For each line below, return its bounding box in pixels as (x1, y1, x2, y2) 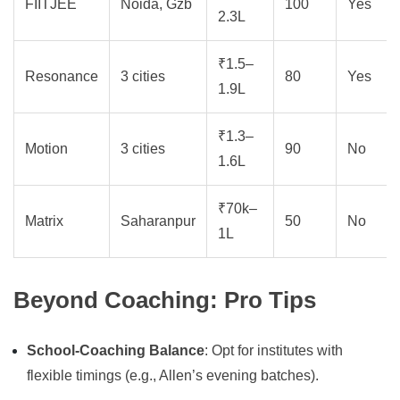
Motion (25, 141, 68, 157)
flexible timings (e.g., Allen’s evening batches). (27, 368, 319, 384)
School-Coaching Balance (27, 343, 204, 359)
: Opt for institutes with (204, 343, 343, 359)
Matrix (25, 213, 63, 229)
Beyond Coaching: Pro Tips (13, 287, 316, 313)
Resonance (25, 69, 98, 85)
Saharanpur (121, 213, 196, 229)
